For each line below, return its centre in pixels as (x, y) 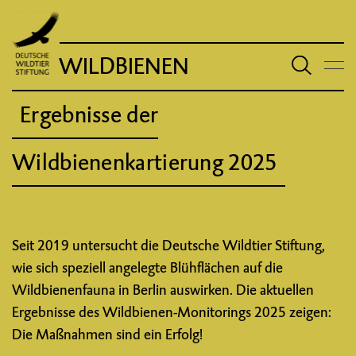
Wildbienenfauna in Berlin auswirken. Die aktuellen (163, 290)
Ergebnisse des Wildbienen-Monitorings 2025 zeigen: (172, 312)
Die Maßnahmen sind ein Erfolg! (107, 334)
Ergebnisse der (89, 115)
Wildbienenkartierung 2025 (145, 163)
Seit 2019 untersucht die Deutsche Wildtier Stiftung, (168, 245)
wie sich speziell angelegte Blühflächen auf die (147, 267)
